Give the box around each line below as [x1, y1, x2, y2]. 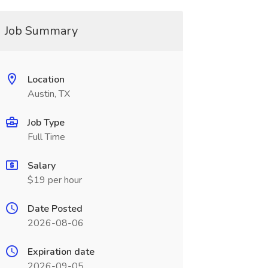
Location [27, 73, 65, 86]
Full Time [27, 130, 65, 144]
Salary [27, 159, 56, 172]
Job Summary [4, 23, 78, 39]
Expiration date [27, 245, 95, 258]
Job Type [27, 116, 65, 129]
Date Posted [27, 202, 83, 215]
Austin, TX [27, 87, 70, 100]
